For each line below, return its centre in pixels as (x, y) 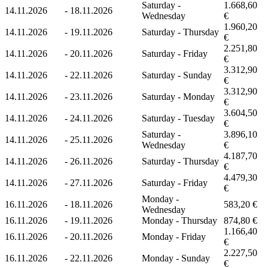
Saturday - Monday (178, 96)
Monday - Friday (174, 236)
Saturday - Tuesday (178, 118)
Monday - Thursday (179, 220)
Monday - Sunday (176, 258)
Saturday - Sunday (177, 75)
